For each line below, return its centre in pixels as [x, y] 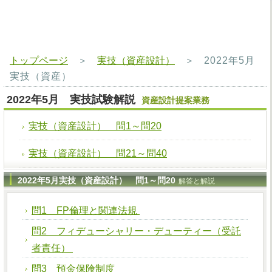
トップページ [39, 60]
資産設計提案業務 [175, 100]
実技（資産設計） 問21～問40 [98, 153]
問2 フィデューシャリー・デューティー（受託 [136, 231]
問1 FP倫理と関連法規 [86, 210]
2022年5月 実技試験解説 [71, 100]
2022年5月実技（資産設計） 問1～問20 [97, 180]
